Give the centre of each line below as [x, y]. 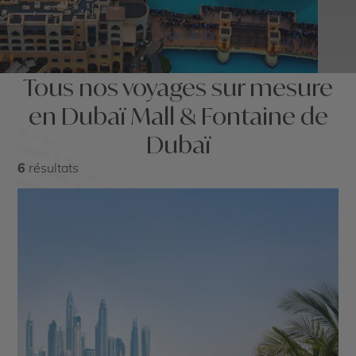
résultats [52, 168]
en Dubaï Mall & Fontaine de [178, 116]
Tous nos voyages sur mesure [178, 87]
